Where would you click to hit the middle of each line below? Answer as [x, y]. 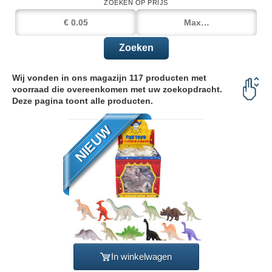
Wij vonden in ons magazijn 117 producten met [109, 78]
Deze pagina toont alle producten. [83, 101]
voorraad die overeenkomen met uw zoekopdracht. [117, 89]
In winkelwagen [141, 257]
